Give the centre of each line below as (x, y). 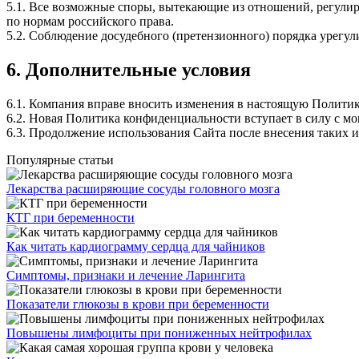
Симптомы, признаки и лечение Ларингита (126, 275)
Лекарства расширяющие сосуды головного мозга (143, 188)
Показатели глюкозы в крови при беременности (138, 304)
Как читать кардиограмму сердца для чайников (136, 246)
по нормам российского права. (90, 21)
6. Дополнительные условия (129, 69)
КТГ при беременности (71, 217)
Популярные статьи (60, 159)
